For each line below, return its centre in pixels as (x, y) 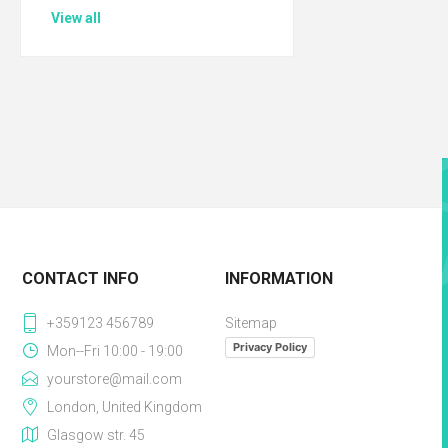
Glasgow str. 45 (96, 435)
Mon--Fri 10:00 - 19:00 (115, 351)
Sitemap (250, 323)
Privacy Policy (269, 347)
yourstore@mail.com (115, 379)
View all (76, 18)
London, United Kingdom (125, 407)
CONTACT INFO (81, 278)
